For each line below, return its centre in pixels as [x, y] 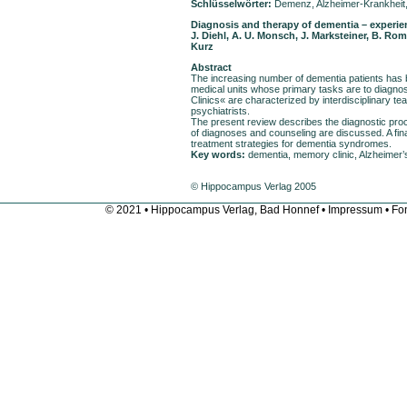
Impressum [355, 210]
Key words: [219, 154]
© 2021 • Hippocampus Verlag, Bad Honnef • [217, 210]
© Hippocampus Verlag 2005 [253, 186]
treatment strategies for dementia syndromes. [291, 143]
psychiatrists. [220, 110]
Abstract [211, 67]
